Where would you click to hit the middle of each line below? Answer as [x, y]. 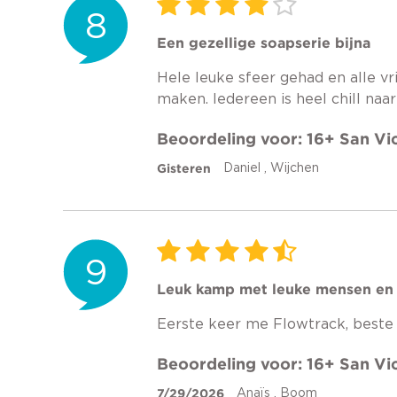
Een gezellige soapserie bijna [264, 43]
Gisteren [184, 168]
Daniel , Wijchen [271, 168]
